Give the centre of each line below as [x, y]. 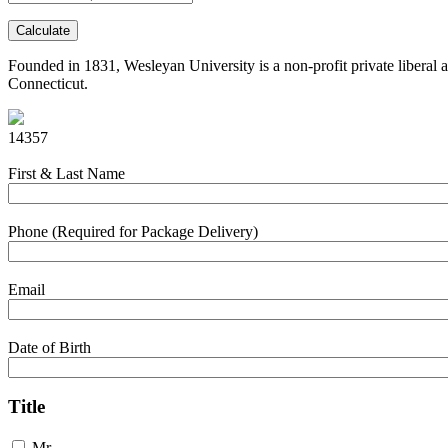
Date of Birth [49, 347]
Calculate [43, 30]
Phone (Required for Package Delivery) [133, 232]
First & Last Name [66, 174]
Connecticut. [48, 83]
